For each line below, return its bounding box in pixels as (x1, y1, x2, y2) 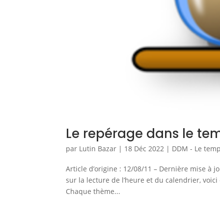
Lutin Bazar (79, 144, 117, 154)
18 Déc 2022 (124, 144, 165, 154)
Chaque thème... (66, 187, 121, 196)
